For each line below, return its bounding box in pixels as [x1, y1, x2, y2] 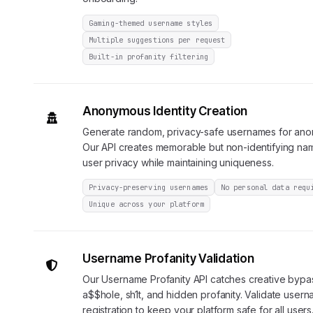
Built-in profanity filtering [89, 52, 208, 61]
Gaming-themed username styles [89, 18, 213, 28]
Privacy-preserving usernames [89, 182, 208, 192]
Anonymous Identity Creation [82, 104, 248, 118]
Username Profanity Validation [82, 252, 254, 265]
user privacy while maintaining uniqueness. [82, 156, 274, 168]
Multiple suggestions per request [89, 35, 226, 45]
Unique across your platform [89, 199, 204, 209]
